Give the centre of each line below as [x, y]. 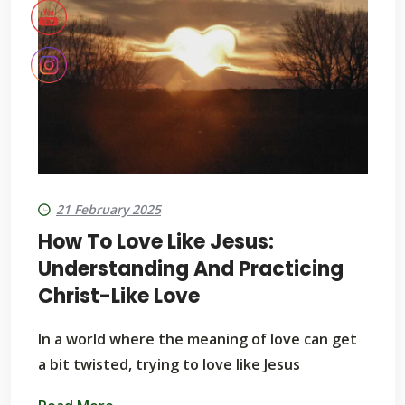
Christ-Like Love [119, 296]
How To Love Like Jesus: [156, 242]
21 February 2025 [108, 209]
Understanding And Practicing [191, 269]
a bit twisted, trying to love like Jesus [169, 364]
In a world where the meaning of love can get [198, 339]
